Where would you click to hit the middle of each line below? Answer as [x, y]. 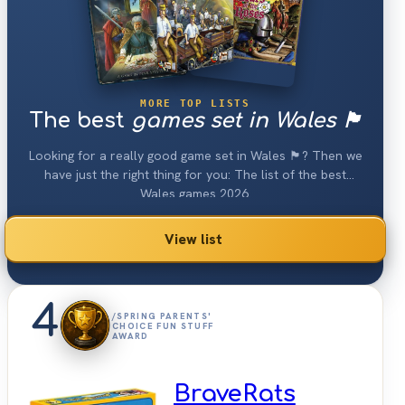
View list [193, 240]
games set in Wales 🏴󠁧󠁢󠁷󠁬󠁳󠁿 [246, 121]
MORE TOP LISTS [195, 104]
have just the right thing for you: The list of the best [195, 175]
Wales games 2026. [195, 194]
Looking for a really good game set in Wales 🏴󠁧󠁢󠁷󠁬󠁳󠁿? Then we [195, 156]
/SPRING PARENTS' [162, 316]
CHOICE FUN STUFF [163, 325]
